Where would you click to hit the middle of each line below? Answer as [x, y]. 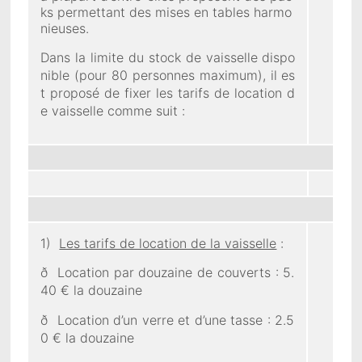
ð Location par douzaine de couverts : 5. [168, 272]
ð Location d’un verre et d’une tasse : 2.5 [168, 320]
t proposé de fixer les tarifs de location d [168, 93]
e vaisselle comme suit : [113, 110]
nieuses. [65, 28]
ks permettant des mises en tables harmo [166, 12]
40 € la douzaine [92, 290]
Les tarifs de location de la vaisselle [168, 243]
